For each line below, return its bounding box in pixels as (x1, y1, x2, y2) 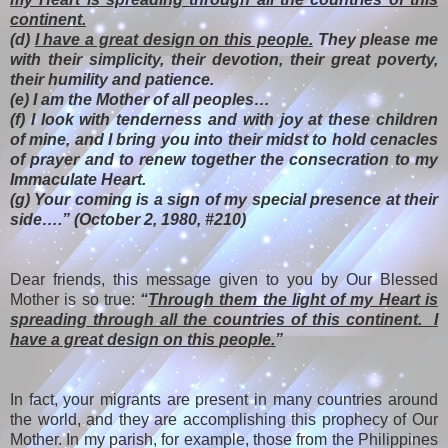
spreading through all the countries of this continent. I (10, 311, 438, 329)
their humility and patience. (10, 71, 214, 89)
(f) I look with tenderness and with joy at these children (10, 111, 438, 129)
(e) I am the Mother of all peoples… (10, 91, 270, 109)
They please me (312, 31, 439, 49)
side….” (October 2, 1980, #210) (10, 211, 254, 229)
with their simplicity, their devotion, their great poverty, (10, 51, 438, 69)
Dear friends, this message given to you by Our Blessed (10, 271, 438, 289)
